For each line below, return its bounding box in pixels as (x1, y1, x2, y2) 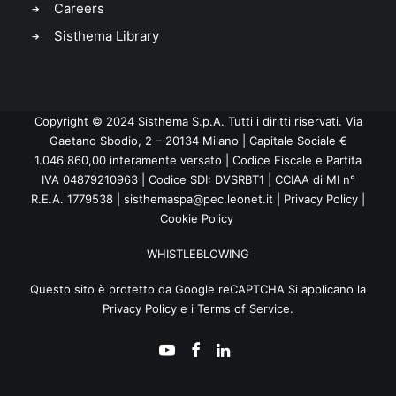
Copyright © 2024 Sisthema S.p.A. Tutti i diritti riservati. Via (34, 114, 362, 128)
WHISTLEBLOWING (147, 247, 249, 261)
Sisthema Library (53, 27, 159, 44)
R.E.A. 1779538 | (31, 192, 124, 206)
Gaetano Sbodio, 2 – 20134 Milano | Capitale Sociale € (49, 133, 347, 148)
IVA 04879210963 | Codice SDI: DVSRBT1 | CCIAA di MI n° (41, 172, 355, 187)
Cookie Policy (159, 211, 233, 225)
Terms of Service (197, 301, 290, 316)
